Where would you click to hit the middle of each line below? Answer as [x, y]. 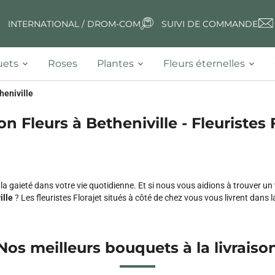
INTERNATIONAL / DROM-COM [74, 24]
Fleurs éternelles [204, 64]
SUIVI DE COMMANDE [209, 24]
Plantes [115, 64]
